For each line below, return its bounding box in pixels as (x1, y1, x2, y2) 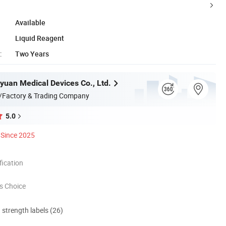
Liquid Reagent (15, 33, 64, 43)
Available (15, 17, 45, 27)
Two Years (15, 48, 49, 59)
